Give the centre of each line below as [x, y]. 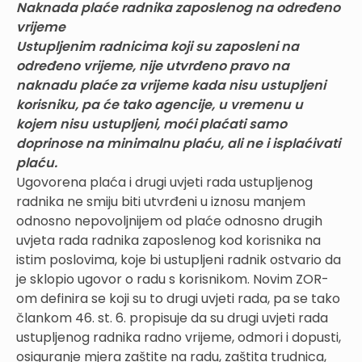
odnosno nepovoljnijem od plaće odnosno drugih [169, 221]
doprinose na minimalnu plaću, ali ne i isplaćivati [178, 143]
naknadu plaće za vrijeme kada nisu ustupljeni [171, 85]
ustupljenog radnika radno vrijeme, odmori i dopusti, [179, 337]
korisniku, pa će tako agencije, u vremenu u [160, 104]
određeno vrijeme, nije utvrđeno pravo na [153, 65]
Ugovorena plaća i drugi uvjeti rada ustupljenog [164, 182]
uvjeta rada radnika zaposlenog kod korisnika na [168, 240]
